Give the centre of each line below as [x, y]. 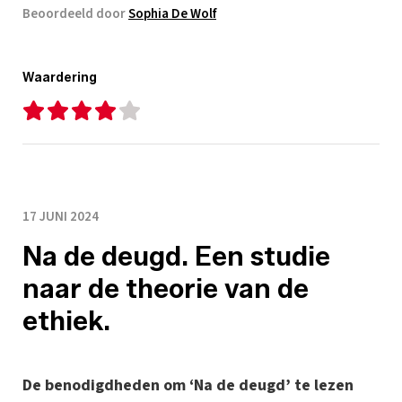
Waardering [60, 77]
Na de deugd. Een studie [176, 256]
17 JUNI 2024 [61, 216]
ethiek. [66, 320]
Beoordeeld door [75, 13]
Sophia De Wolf [172, 13]
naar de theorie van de [166, 288]
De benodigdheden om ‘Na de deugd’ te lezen [188, 385]
